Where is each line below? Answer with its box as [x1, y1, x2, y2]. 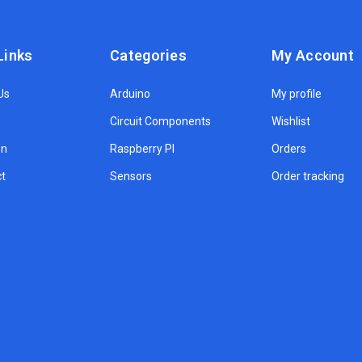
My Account [271, 47, 354, 65]
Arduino [110, 87, 150, 101]
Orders [271, 142, 306, 156]
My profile [271, 87, 322, 101]
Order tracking [271, 170, 344, 183]
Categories [110, 47, 187, 65]
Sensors [110, 170, 152, 183]
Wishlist [271, 115, 310, 128]
